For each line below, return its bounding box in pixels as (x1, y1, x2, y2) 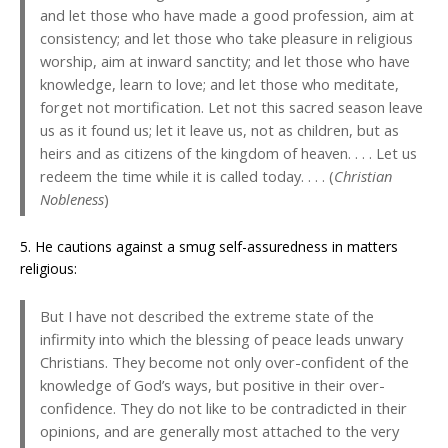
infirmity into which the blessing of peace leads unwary (40, 329, 403, 350)
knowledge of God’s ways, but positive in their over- (40, 375, 385, 396)
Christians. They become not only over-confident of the (40, 352, 409, 373)
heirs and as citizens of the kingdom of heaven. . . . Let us (40, 143, 417, 164)
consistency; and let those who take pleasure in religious (40, 28, 413, 49)
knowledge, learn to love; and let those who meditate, (40, 74, 399, 95)
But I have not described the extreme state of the (40, 306, 374, 327)
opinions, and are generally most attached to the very (40, 421, 399, 442)
